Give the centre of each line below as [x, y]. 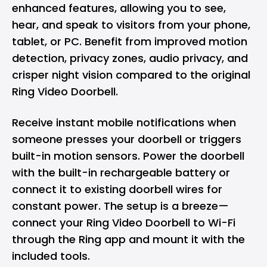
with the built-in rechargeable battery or [121, 172]
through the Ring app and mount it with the [128, 239]
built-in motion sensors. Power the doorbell [128, 156]
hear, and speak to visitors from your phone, [131, 24]
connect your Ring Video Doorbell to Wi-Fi [124, 222]
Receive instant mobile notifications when [124, 122]
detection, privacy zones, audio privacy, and [130, 58]
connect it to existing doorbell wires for [117, 189]
